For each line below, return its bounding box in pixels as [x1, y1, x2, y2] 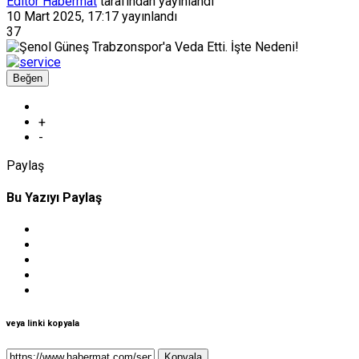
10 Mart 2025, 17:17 [6, 8, 119, 24]
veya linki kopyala [6, 318, 79, 329]
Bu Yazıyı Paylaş [6, 190, 102, 206]
